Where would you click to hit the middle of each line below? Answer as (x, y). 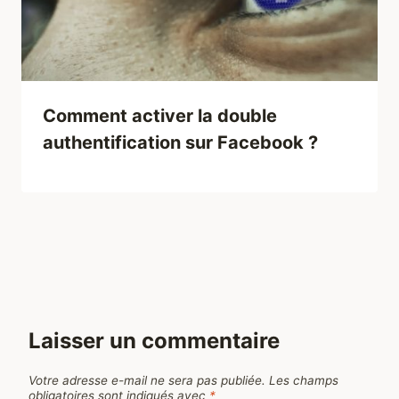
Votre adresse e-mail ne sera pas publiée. (147, 380)
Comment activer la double (160, 116)
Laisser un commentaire (154, 341)
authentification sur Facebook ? (180, 143)
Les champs (304, 380)
